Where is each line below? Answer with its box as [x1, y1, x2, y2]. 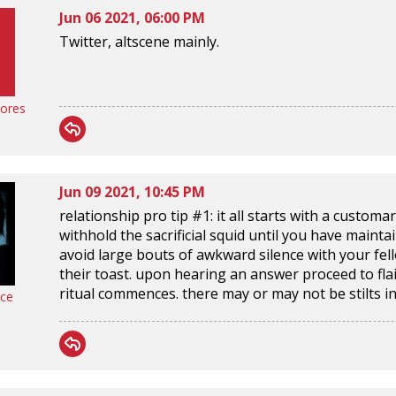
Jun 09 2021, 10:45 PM [59, 181, 205, 202]
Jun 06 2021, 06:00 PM [59, 7, 205, 27]
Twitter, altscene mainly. [59, 31, 219, 51]
